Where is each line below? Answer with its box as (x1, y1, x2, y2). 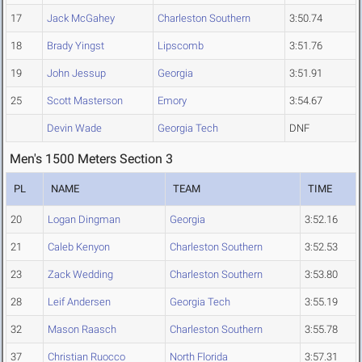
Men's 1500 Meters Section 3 (10, 151, 173, 167)
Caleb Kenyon (48, 241, 110, 254)
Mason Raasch (48, 323, 116, 336)
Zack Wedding (48, 268, 113, 281)
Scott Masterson (47, 95, 123, 107)
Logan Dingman (48, 213, 120, 226)
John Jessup (47, 67, 106, 80)
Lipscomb (158, 40, 204, 53)
